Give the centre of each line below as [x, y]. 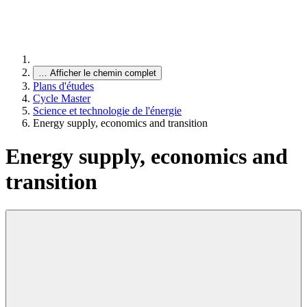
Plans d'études [63, 86]
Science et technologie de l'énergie [107, 111]
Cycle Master [62, 98]
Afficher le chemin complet [103, 73]
